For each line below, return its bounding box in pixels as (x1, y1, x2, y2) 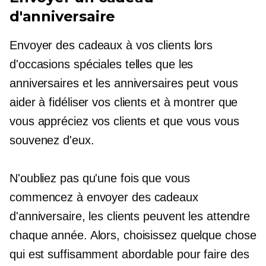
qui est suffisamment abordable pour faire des (9, 247, 249, 261)
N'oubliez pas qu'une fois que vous (9, 171, 190, 185)
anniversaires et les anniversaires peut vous (9, 76, 238, 90)
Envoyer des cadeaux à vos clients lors (9, 38, 213, 52)
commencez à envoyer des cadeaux (9, 190, 198, 204)
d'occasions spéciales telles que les (9, 57, 194, 71)
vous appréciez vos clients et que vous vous (9, 114, 239, 128)
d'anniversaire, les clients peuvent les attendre (9, 209, 251, 223)
